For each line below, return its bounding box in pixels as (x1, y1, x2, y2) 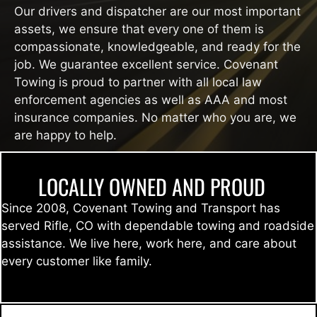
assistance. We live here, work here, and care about (1, 236, 296, 250)
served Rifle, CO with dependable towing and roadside (1, 218, 314, 233)
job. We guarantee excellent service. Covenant (14, 57, 278, 71)
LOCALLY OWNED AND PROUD (38, 170, 265, 202)
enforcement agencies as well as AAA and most (14, 92, 287, 107)
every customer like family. (1, 253, 152, 268)
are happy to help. (14, 127, 117, 142)
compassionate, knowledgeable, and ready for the (14, 39, 301, 54)
